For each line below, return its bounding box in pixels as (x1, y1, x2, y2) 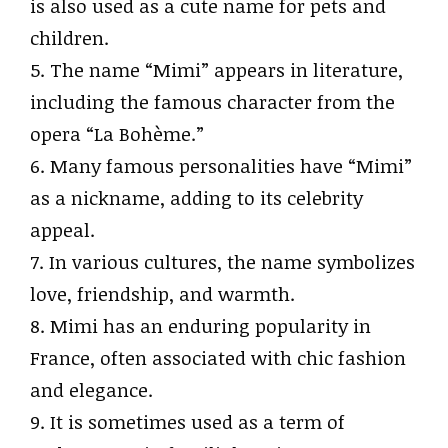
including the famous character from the (30, 89, 395, 115)
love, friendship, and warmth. (30, 281, 295, 307)
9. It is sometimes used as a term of (30, 409, 345, 435)
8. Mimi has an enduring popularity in (30, 313, 371, 339)
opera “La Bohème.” (30, 121, 204, 147)
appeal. (30, 217, 95, 243)
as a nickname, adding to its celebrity (30, 185, 363, 211)
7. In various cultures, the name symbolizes (30, 249, 415, 275)
